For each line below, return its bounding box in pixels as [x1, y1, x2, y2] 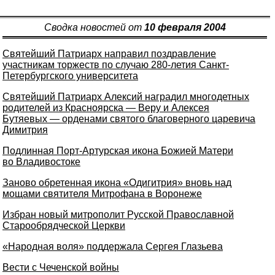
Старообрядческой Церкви [2, 220, 125, 231]
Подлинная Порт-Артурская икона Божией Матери [2, 145, 233, 156]
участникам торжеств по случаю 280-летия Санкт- [2, 60, 229, 70]
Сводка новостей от [44, 22, 144, 33]
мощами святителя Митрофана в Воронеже [2, 188, 202, 199]
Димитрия [2, 125, 48, 135]
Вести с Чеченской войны [2, 262, 119, 273]
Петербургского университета [2, 71, 138, 81]
